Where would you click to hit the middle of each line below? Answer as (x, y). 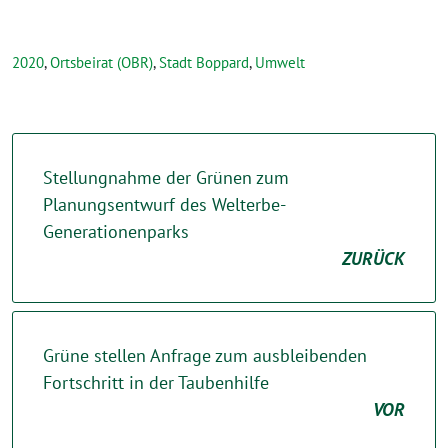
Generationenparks (116, 231)
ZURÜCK (373, 258)
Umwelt (280, 62)
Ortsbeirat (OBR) (101, 62)
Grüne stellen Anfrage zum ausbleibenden (205, 355)
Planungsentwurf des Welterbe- (164, 204)
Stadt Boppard (204, 62)
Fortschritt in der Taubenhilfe (156, 382)
